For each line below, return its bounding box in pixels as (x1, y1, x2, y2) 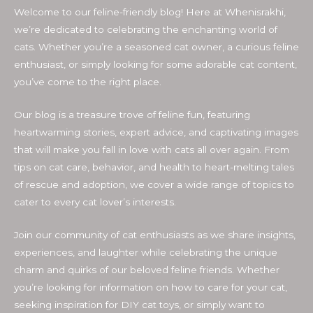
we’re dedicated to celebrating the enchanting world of (14, 23, 277, 35)
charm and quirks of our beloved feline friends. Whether (14, 263, 279, 275)
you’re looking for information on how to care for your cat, (14, 281, 287, 293)
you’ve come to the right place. (14, 75, 161, 87)
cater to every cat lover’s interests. (14, 196, 176, 208)
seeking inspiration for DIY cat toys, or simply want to (14, 298, 265, 310)
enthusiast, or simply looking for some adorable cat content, (14, 58, 297, 70)
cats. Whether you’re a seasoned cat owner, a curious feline (14, 41, 299, 52)
